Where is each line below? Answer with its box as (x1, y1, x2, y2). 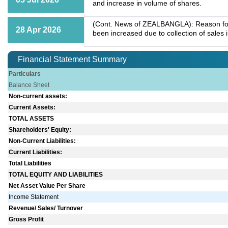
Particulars (9, 70, 41, 78)
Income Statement (9, 193, 59, 201)
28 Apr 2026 (16, 25, 61, 35)
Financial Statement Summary (18, 55, 127, 64)
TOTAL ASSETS (9, 115, 54, 123)
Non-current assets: (9, 93, 68, 100)
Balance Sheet (9, 81, 50, 89)
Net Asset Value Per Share (9, 182, 86, 190)
